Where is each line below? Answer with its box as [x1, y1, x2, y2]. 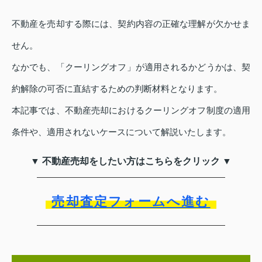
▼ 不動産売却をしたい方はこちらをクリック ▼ [30, 156, 232, 166]
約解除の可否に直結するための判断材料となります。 [12, 83, 222, 94]
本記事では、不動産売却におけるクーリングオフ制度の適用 [12, 105, 250, 115]
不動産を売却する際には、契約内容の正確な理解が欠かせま [12, 18, 250, 29]
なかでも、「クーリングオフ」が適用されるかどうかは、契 [12, 61, 250, 72]
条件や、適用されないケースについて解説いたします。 [12, 126, 231, 137]
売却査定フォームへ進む [51, 194, 211, 209]
